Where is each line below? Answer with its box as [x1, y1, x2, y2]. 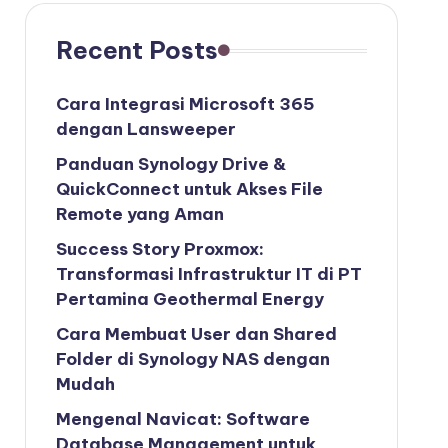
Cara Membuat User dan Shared [55, 323, 337, 345]
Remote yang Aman [55, 203, 224, 225]
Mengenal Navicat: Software [55, 408, 310, 430]
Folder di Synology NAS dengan [55, 348, 330, 370]
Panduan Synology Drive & [55, 153, 286, 175]
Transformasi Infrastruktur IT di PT [55, 263, 362, 285]
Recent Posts [55, 35, 218, 65]
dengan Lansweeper [55, 118, 236, 140]
